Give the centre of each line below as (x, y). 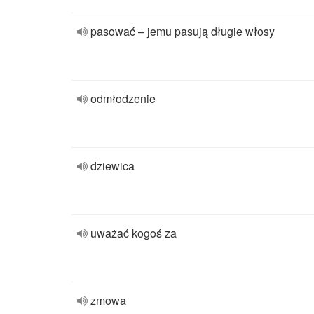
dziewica (112, 166)
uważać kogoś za (134, 233)
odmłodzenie (123, 98)
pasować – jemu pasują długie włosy (183, 31)
